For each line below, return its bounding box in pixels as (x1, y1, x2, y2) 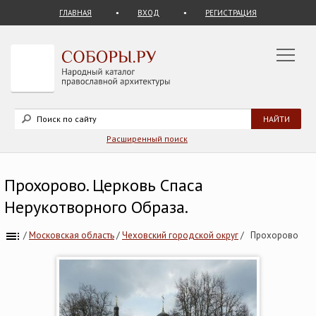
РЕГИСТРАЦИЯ (205, 8, 257, 18)
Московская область (29, 229, 114, 241)
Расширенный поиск (107, 133, 188, 144)
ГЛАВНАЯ (59, 8, 92, 18)
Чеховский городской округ (122, 229, 238, 241)
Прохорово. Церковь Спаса (4, 174, 203, 196)
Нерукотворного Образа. (4, 196, 188, 218)
